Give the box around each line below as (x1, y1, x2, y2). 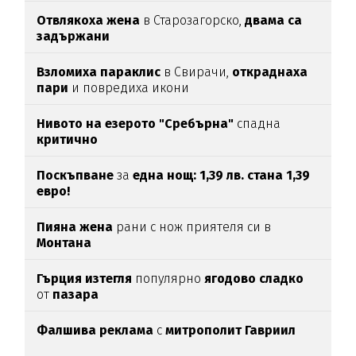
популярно (132, 270, 202, 286)
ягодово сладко (201, 270, 304, 286)
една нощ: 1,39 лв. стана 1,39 (130, 167, 311, 183)
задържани (37, 28, 110, 44)
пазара (52, 286, 99, 302)
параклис (100, 64, 161, 79)
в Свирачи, (161, 64, 233, 79)
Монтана (37, 234, 92, 250)
